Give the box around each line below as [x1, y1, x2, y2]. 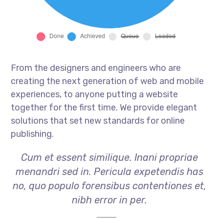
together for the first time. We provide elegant [11, 102, 197, 113]
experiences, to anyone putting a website [11, 88, 178, 100]
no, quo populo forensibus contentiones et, [13, 179, 206, 192]
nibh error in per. [72, 194, 147, 206]
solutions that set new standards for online [11, 115, 185, 126]
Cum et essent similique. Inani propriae [21, 151, 198, 163]
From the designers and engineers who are [11, 62, 181, 73]
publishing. [11, 128, 54, 139]
